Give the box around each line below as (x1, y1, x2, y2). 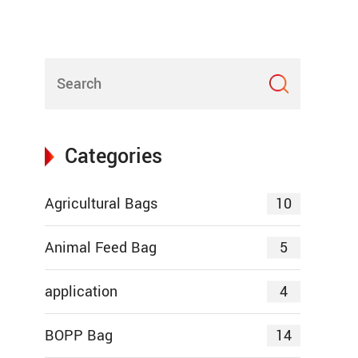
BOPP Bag (45, 325, 113, 347)
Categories (65, 142, 162, 172)
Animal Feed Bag (45, 237, 157, 259)
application (45, 281, 117, 303)
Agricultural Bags (45, 193, 157, 215)
